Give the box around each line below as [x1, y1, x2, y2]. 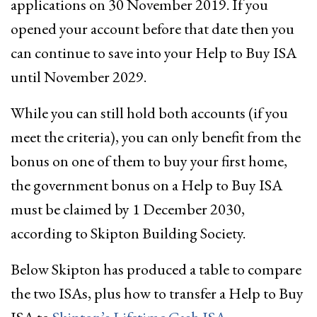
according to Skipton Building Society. [11, 223, 246, 243]
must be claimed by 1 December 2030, [11, 199, 245, 219]
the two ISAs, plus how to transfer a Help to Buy [11, 283, 304, 304]
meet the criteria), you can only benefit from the [11, 127, 301, 147]
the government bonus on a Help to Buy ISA [11, 175, 282, 195]
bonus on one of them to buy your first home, [11, 151, 287, 171]
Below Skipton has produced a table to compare [11, 259, 301, 279]
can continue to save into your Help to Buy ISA [11, 42, 296, 63]
